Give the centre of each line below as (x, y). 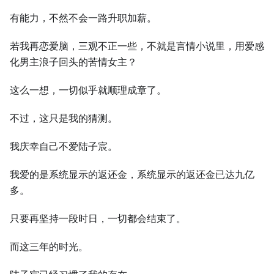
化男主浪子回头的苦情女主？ (73, 62)
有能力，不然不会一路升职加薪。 (83, 18)
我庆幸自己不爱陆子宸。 (64, 146)
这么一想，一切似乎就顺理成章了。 (88, 90)
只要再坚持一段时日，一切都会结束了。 (98, 219)
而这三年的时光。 (49, 247)
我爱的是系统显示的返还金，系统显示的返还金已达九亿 (132, 175)
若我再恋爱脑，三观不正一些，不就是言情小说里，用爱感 (137, 46)
